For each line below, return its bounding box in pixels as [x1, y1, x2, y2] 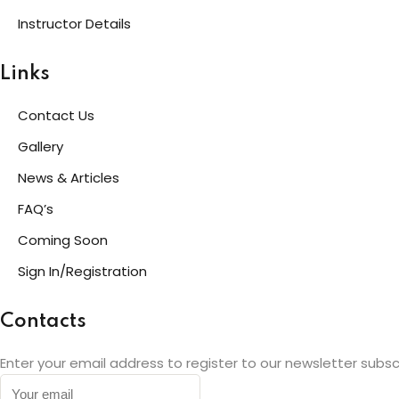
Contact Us [18, 106, 94, 126]
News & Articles [18, 168, 119, 188]
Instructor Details [18, 14, 131, 34]
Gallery [18, 137, 63, 157]
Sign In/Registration [18, 262, 147, 281]
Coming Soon [18, 231, 108, 250]
